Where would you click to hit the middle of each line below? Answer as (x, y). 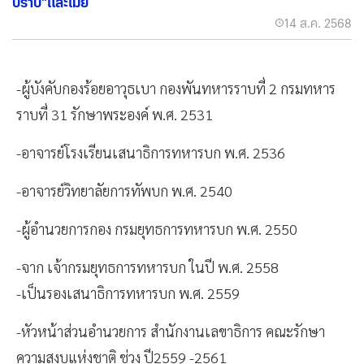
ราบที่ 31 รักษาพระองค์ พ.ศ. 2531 (115, 115)
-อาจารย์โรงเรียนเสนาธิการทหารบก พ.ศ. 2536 (151, 153)
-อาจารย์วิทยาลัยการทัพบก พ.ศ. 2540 (124, 191)
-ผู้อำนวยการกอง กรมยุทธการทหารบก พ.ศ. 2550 (157, 229)
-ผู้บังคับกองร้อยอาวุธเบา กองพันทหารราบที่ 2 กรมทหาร (176, 89)
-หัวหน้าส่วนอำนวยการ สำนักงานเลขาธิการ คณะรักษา (171, 331)
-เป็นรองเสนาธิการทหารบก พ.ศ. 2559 (130, 293)
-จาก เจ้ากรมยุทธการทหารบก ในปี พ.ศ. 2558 (149, 267)
